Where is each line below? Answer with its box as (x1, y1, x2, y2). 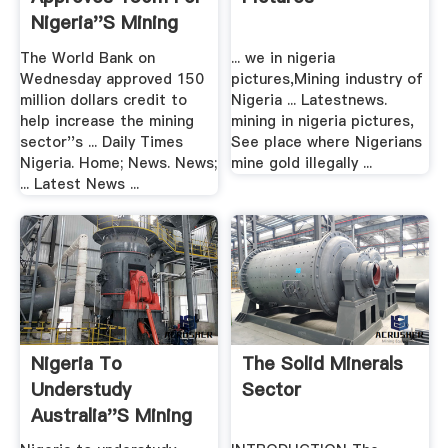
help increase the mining (19, 110, 194, 131)
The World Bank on (19, 47, 155, 68)
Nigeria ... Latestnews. (231, 89, 388, 110)
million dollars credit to (19, 89, 187, 110)
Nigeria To (30, 350, 122, 376)
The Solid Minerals (242, 350, 404, 376)
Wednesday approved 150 (19, 68, 204, 89)
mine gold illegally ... (231, 152, 373, 173)
